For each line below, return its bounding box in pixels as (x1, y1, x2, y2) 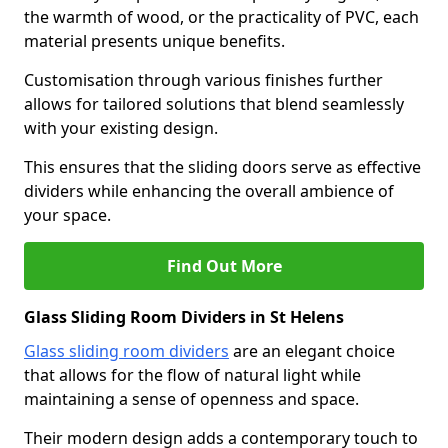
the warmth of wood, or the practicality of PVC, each (24, 6, 419, 28)
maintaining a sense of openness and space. (24, 388, 359, 410)
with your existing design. (24, 117, 218, 139)
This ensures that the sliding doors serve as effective (24, 156, 421, 178)
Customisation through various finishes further (24, 69, 383, 91)
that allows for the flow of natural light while (24, 364, 361, 386)
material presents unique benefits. (24, 30, 285, 52)
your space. (24, 204, 111, 226)
